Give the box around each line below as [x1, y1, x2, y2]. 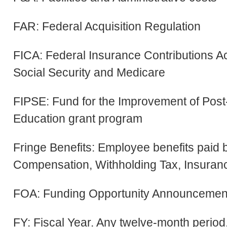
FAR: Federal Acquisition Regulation [13, 19, 201, 33]
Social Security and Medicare [13, 65, 165, 79]
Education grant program [13, 111, 142, 125]
